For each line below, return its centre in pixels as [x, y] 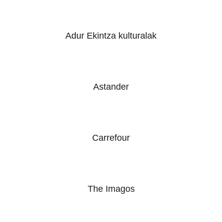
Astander [111, 87]
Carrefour [111, 138]
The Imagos [111, 189]
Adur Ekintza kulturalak [111, 36]
